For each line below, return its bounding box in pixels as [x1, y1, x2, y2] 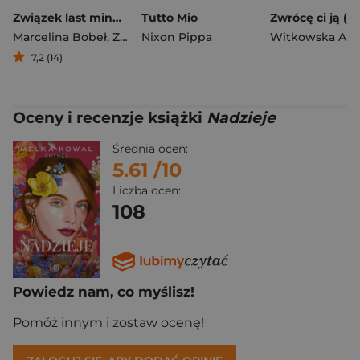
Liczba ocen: [112, 183, 181, 198]
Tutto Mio [141, 10, 198, 25]
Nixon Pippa [141, 30, 212, 44]
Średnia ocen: [112, 141, 188, 156]
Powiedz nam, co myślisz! [13, 284, 194, 301]
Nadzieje [207, 108, 276, 127]
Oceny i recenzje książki [13, 108, 207, 127]
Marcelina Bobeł [13, 30, 107, 44]
